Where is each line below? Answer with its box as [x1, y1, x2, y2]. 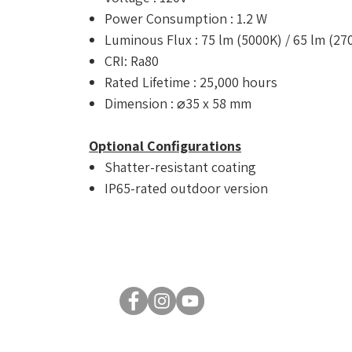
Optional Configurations [89, 137, 242, 156]
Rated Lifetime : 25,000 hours [104, 73, 278, 92]
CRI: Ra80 [104, 52, 159, 71]
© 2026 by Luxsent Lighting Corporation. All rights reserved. [17, 335, 335, 350]
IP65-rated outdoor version [104, 179, 269, 198]
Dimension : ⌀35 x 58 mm [104, 94, 252, 113]
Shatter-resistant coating [104, 158, 257, 177]
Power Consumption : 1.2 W [104, 9, 268, 28]
